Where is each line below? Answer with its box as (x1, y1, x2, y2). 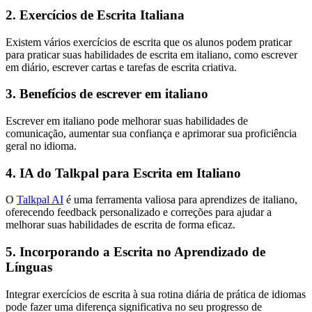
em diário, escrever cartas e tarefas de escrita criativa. (6, 61, 237, 73)
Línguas (6, 260, 52, 275)
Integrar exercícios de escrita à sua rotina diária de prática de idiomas (6, 288, 306, 300)
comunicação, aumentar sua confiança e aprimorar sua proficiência (6, 127, 297, 139)
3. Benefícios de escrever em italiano (6, 86, 208, 102)
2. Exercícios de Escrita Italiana (6, 7, 185, 22)
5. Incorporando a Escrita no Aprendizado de (6, 244, 265, 260)
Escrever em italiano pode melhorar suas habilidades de (6, 114, 248, 127)
